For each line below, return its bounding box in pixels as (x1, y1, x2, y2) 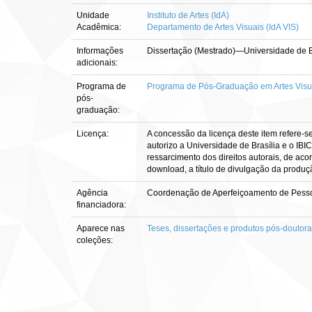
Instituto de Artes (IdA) (147, 10, 229, 20)
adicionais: (77, 58, 120, 68)
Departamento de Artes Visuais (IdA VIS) (147, 22, 299, 32)
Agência (77, 188, 108, 198)
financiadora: (77, 200, 128, 210)
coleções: (77, 235, 113, 245)
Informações (77, 46, 123, 56)
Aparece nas (77, 224, 125, 233)
